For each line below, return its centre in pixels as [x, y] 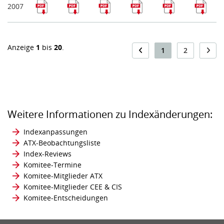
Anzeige [22, 47]
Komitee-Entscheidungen [66, 198]
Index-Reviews [47, 154]
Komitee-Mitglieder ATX [63, 176]
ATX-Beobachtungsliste [62, 143]
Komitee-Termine [52, 165]
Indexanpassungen [55, 132]
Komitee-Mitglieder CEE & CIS [73, 187]
